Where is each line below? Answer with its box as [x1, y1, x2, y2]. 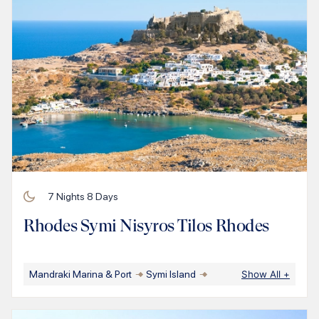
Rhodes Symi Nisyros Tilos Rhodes [23, 215, 269, 236]
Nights [54, 190, 87, 202]
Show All [241, 268, 283, 280]
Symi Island [146, 268, 196, 280]
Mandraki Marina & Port [29, 268, 132, 280]
